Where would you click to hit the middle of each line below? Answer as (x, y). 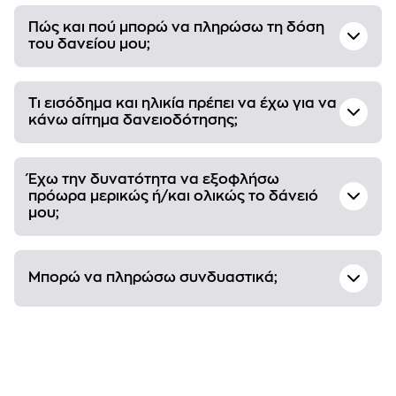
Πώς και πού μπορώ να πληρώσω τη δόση (176, 27)
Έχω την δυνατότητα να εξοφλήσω (154, 179)
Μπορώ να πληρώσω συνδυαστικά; (153, 278)
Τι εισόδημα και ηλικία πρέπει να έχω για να (183, 103)
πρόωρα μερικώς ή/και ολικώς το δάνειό (173, 196)
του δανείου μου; (89, 44)
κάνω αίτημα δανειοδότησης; (133, 120)
